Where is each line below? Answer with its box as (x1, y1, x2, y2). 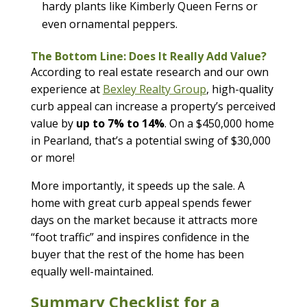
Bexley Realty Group (102, 81, 206, 97)
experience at (30, 81, 103, 97)
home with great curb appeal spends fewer (30, 195, 251, 210)
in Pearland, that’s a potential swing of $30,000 (30, 132, 271, 148)
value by (30, 115, 76, 131)
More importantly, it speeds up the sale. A (30, 177, 245, 193)
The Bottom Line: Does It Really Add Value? (30, 48, 267, 64)
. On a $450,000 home (164, 115, 274, 131)
